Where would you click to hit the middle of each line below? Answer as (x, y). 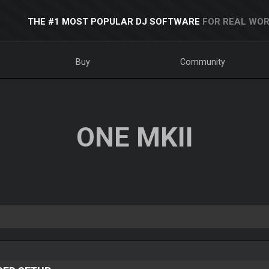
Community (203, 62)
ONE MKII (134, 137)
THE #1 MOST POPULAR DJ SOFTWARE (113, 22)
